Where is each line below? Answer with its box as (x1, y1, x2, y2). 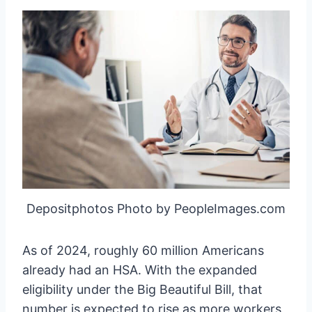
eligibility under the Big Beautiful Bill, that (22, 281, 263, 297)
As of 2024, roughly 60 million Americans (22, 242, 264, 258)
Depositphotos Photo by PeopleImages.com (26, 201, 286, 216)
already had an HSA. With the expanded (22, 262, 257, 277)
